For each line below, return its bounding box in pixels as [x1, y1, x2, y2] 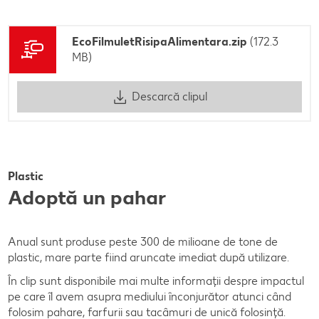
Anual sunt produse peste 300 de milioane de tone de [8, 234, 278, 249]
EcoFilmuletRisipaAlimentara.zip [72, 34, 247, 48]
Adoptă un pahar [8, 184, 167, 209]
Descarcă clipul [131, 90, 207, 104]
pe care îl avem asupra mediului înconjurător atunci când [8, 289, 291, 303]
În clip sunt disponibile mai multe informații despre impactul [8, 273, 304, 288]
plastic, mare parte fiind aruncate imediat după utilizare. [8, 250, 289, 264]
